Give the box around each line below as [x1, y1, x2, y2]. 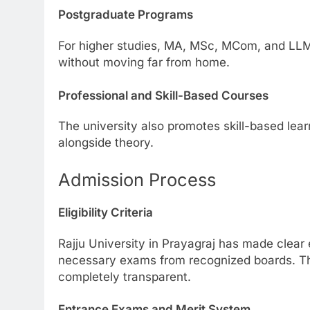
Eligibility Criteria [58, 206, 153, 220]
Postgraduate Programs [58, 8, 193, 22]
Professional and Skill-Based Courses [58, 88, 268, 102]
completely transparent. [58, 269, 191, 284]
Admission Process [58, 168, 216, 190]
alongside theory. [58, 136, 154, 150]
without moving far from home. [58, 55, 230, 70]
